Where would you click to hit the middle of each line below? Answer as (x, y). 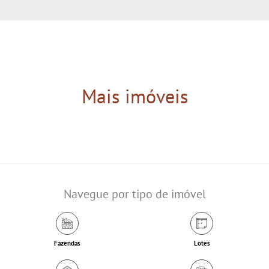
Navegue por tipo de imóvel (134, 194)
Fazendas (67, 243)
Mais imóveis (134, 96)
